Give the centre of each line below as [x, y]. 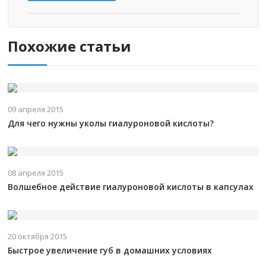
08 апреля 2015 [36, 172]
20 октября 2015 [38, 236]
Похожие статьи [70, 46]
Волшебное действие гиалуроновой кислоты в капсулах [131, 186]
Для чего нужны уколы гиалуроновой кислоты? [111, 123]
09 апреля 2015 [36, 109]
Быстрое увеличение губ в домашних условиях [110, 250]
